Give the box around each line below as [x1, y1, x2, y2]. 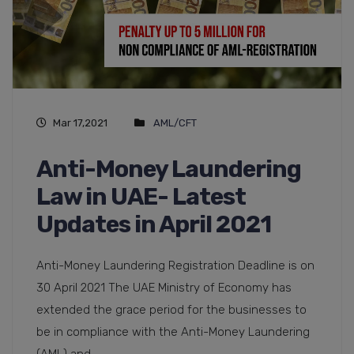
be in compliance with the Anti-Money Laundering [36, 325, 310, 340]
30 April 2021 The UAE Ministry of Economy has [36, 281, 292, 296]
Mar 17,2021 [53, 117, 107, 130]
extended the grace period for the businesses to [36, 303, 307, 318]
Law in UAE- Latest [36, 183, 246, 212]
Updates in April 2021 [36, 210, 271, 239]
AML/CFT [153, 117, 197, 130]
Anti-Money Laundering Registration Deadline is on [36, 258, 314, 273]
